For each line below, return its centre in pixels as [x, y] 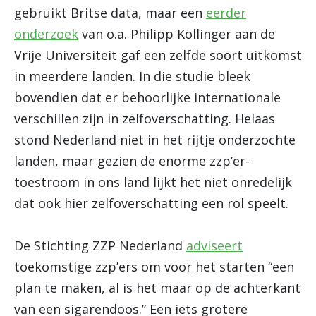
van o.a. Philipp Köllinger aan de [177, 34]
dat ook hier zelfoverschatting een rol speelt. [151, 203]
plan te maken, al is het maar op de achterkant [157, 288]
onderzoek [46, 34]
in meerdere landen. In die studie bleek [132, 76]
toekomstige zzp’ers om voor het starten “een [154, 267]
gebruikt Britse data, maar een [110, 13]
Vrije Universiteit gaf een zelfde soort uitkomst [158, 55]
